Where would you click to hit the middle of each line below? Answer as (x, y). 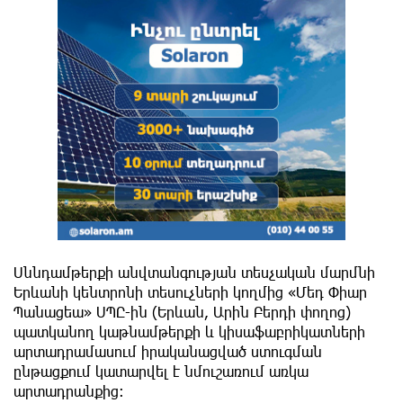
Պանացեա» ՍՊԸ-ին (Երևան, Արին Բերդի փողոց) (182, 311)
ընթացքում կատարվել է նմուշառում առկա (161, 371)
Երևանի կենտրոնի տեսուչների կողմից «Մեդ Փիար (190, 291)
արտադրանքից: (69, 390)
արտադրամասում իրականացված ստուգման (168, 351)
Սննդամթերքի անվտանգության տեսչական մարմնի (194, 272)
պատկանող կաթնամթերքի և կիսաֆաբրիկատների (189, 331)
